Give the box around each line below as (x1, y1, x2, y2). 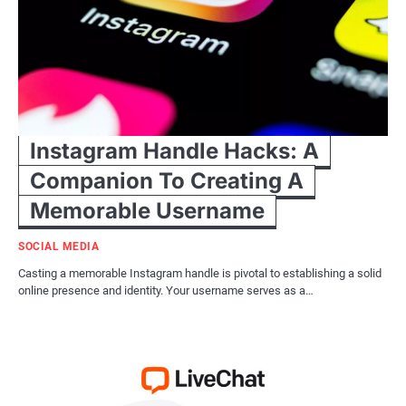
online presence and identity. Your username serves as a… (18, 284, 314, 298)
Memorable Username (30, 198, 265, 225)
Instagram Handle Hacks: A (30, 138, 319, 165)
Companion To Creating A (30, 168, 304, 195)
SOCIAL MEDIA (18, 240, 99, 254)
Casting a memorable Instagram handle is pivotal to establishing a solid (18, 266, 382, 281)
